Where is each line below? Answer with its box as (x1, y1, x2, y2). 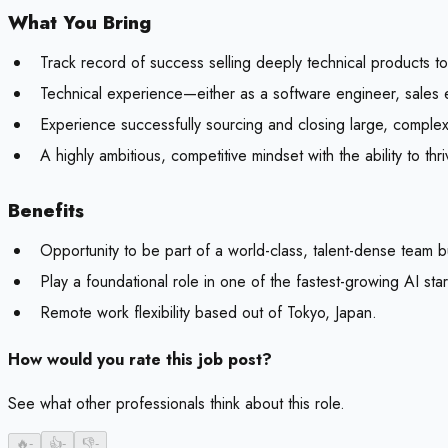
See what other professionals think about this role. (8, 392, 345, 416)
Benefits (8, 197, 84, 225)
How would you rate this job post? (8, 348, 272, 372)
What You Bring (8, 9, 151, 37)
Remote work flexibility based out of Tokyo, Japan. (40, 301, 377, 325)
